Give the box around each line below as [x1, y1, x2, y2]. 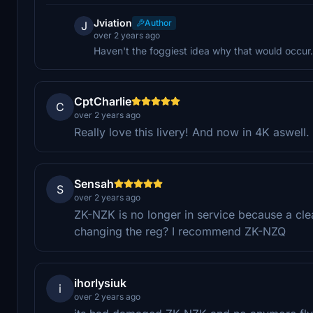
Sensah [74, 176, 114, 191]
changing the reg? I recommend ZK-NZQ [74, 224, 286, 238]
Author [145, 17, 172, 28]
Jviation [94, 16, 132, 29]
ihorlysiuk [74, 275, 126, 290]
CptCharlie [74, 94, 131, 108]
